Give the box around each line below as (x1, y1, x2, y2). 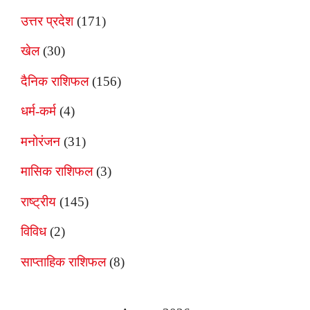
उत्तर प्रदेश (21, 13, 73, 28)
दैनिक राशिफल (21, 73, 89, 89)
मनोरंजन (21, 134, 60, 149)
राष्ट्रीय (21, 194, 56, 209)
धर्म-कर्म (21, 104, 56, 119)
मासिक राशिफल (21, 164, 93, 179)
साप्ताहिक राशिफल (21, 254, 106, 269)
